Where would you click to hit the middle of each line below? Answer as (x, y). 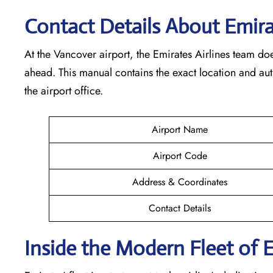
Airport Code (180, 155)
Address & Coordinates (180, 182)
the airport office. (64, 90)
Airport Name (180, 129)
